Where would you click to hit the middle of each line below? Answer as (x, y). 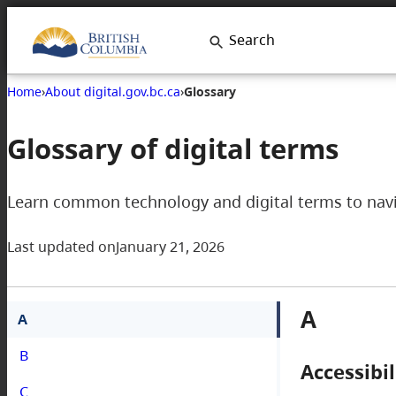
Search (252, 39)
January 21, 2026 (170, 246)
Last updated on (61, 246)
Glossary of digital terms (173, 148)
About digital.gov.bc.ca (113, 91)
